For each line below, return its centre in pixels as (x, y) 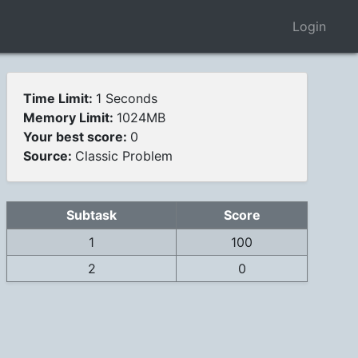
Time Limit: (60, 99)
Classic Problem (124, 156)
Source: (49, 156)
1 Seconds (127, 99)
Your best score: (77, 137)
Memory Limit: (70, 118)
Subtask (91, 215)
